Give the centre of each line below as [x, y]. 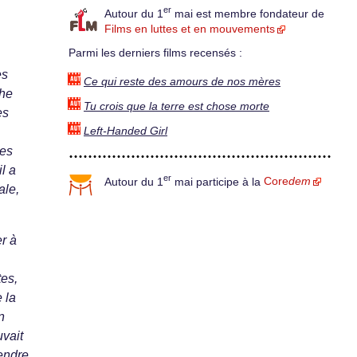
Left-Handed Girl [126, 131]
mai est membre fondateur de [248, 14]
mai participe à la [218, 182]
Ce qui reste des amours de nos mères [182, 81]
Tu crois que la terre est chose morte [177, 106]
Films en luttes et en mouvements [190, 29]
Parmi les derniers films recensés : [155, 53]
